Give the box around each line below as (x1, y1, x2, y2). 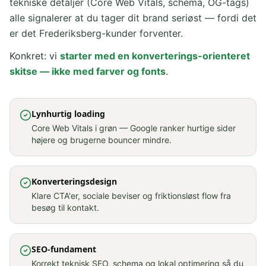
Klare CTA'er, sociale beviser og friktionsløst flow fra (31, 191, 231, 201)
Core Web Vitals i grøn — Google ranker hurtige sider (31, 123, 236, 133)
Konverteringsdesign (31, 176, 117, 187)
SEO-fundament (31, 243, 96, 255)
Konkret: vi (9, 50, 60, 62)
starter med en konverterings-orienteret (60, 50, 250, 62)
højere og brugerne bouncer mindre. (31, 135, 172, 145)
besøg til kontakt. (31, 202, 99, 213)
